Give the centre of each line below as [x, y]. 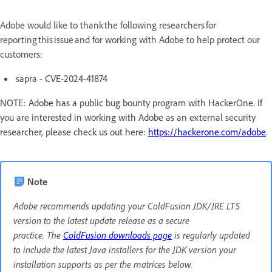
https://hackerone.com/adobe [207, 131]
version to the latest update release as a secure [101, 220]
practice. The [38, 235]
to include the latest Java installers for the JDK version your [125, 249]
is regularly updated [211, 235]
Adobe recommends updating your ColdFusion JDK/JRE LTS [127, 206]
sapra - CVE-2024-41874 [62, 78]
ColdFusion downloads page [117, 235]
